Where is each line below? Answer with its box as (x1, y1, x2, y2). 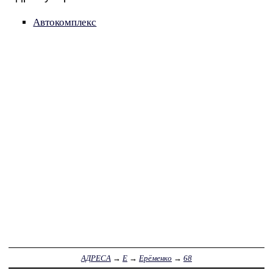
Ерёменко (139, 253, 172, 263)
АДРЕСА (81, 253, 111, 263)
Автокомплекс (33, 16, 97, 29)
